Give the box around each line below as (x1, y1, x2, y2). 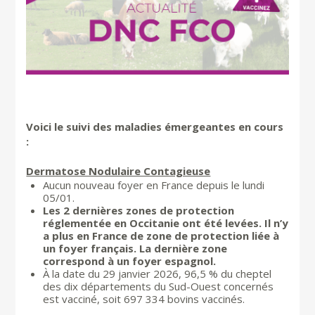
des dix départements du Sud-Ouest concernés (43, 278, 274, 293)
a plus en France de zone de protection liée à (43, 228, 280, 243)
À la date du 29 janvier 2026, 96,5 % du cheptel (43, 266, 272, 281)
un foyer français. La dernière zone (43, 240, 228, 255)
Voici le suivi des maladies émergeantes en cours (26, 119, 284, 134)
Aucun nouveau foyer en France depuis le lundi (43, 177, 265, 192)
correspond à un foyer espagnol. (43, 253, 217, 268)
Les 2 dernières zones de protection (43, 202, 235, 217)
